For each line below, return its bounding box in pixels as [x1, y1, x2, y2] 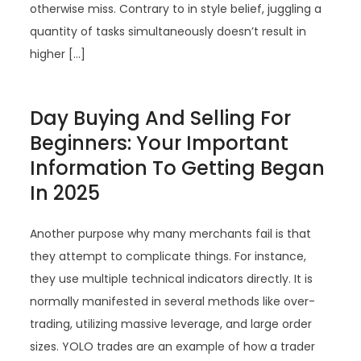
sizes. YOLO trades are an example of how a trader [30, 338, 316, 355]
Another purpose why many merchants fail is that [30, 226, 312, 242]
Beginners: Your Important [30, 130, 289, 156]
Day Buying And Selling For [30, 105, 292, 131]
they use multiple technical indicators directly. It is [30, 271, 313, 287]
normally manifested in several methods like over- [30, 293, 316, 309]
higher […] [30, 46, 86, 62]
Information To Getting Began [30, 155, 326, 181]
